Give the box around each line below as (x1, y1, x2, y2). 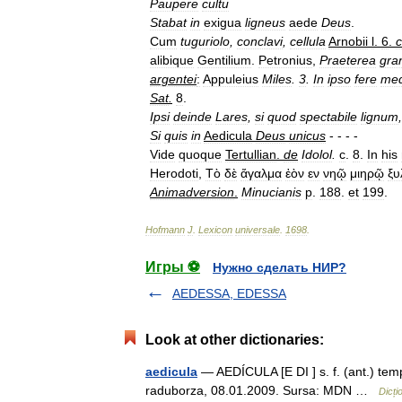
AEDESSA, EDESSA (172, 286, 286, 301)
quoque (179, 147, 222, 162)
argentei (150, 72, 197, 86)
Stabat (150, 15, 187, 30)
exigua (204, 15, 241, 30)
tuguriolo (180, 34, 230, 48)
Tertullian (225, 147, 276, 162)
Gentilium (197, 53, 251, 67)
